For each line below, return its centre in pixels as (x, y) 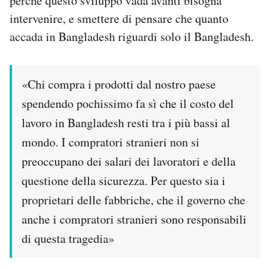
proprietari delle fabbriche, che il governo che (133, 199)
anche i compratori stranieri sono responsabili (134, 219)
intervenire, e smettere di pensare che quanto (119, 18)
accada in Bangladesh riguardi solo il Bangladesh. (132, 36)
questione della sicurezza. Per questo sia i (124, 180)
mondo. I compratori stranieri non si (111, 142)
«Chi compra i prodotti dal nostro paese (119, 84)
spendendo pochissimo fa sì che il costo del (128, 103)
